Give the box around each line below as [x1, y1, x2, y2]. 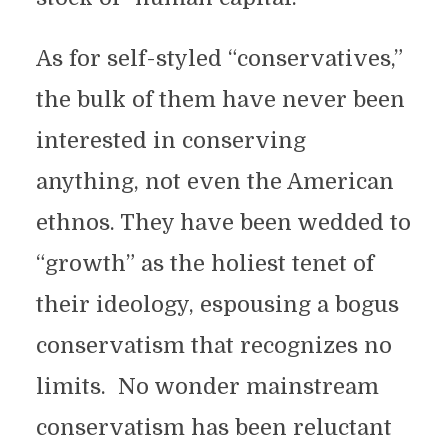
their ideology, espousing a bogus [35, 292, 399, 317]
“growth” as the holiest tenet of [35, 251, 374, 276]
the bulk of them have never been [35, 87, 405, 112]
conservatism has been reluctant [35, 415, 392, 440]
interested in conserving [35, 128, 306, 153]
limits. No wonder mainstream [35, 374, 379, 399]
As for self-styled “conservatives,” [35, 46, 403, 71]
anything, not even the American [35, 169, 394, 194]
